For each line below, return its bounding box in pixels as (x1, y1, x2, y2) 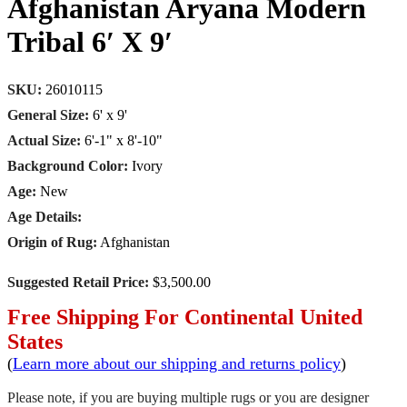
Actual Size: (7, 132, 81, 148)
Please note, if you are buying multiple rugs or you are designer (7, 389, 369, 405)
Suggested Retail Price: (7, 273, 153, 290)
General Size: (7, 106, 89, 123)
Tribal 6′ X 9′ (7, 25, 173, 58)
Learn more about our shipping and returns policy (13, 353, 341, 372)
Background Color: (7, 157, 128, 174)
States (7, 329, 63, 353)
